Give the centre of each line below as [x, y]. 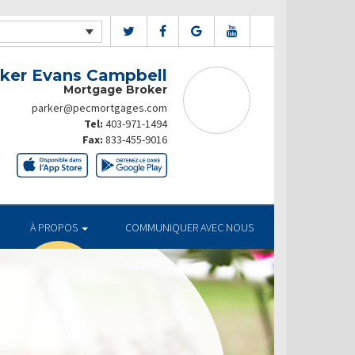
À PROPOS [55, 227]
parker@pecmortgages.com [99, 108]
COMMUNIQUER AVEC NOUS [189, 227]
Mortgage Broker [115, 90]
